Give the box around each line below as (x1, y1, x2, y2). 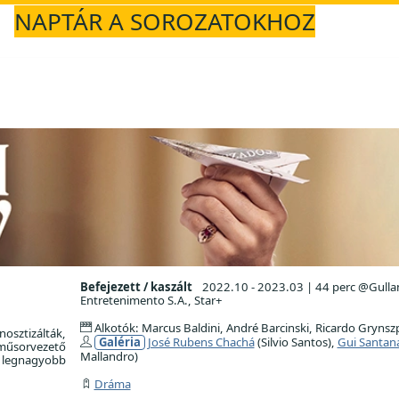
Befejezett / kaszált (79, 278, 192, 295)
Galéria (98, 333, 141, 350)
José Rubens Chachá (147, 333, 255, 350)
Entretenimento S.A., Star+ (79, 291, 223, 308)
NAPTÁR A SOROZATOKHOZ (13, 5, 315, 37)
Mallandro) (79, 347, 138, 364)
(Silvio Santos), (254, 333, 338, 350)
